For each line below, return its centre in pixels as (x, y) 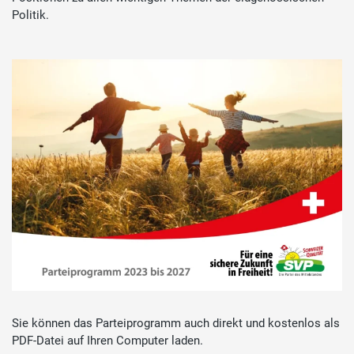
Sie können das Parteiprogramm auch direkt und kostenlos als (176, 323)
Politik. (30, 15)
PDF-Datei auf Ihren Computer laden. (107, 340)
